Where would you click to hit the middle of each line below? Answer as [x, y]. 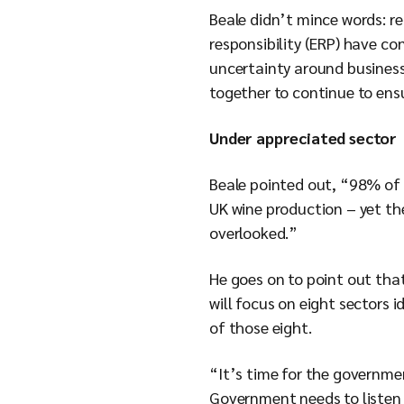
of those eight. [262, 327]
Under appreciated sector [303, 138]
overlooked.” [255, 232]
